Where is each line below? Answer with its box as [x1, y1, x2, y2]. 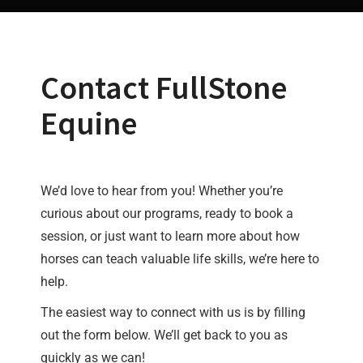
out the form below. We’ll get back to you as [41, 327, 288, 343]
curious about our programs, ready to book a [41, 205, 293, 221]
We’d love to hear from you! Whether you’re [41, 182, 283, 199]
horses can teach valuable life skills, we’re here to [41, 250, 319, 267]
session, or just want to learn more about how [41, 228, 300, 244]
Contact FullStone [41, 66, 287, 108]
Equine [41, 102, 137, 143]
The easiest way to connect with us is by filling [41, 304, 305, 320]
